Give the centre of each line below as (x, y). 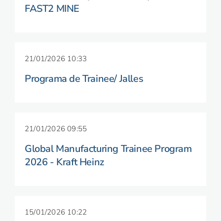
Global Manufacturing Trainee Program (108, 149)
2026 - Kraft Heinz (64, 162)
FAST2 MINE (52, 9)
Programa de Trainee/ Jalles (84, 79)
